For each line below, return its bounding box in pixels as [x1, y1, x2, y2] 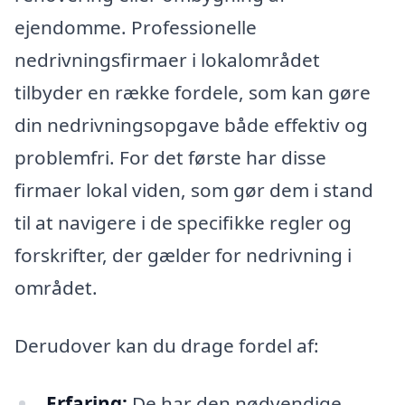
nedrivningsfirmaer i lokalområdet [14, 47, 320, 73]
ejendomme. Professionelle [14, 14, 257, 41]
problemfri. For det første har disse [14, 145, 326, 171]
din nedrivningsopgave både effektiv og [14, 112, 368, 138]
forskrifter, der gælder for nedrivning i [14, 242, 352, 268]
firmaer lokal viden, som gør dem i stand [14, 177, 373, 203]
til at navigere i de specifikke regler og [14, 210, 352, 236]
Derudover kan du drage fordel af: [14, 333, 319, 359]
